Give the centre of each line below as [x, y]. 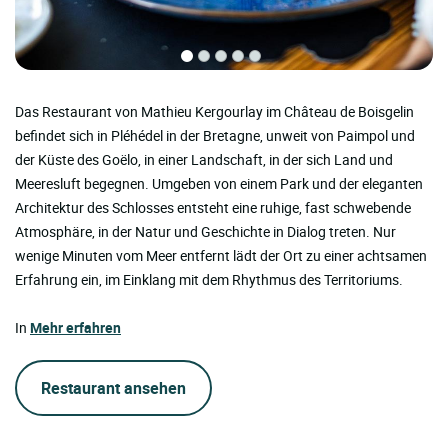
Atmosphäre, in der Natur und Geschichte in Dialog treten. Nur [205, 232]
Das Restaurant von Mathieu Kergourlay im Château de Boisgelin [214, 112]
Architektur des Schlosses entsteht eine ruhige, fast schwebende [213, 208]
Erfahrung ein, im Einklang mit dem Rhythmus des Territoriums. [209, 280]
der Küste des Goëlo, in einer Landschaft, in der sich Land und [204, 160]
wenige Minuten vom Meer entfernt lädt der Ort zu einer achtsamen [221, 256]
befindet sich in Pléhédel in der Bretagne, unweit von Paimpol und [215, 136]
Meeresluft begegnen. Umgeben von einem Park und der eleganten [219, 184]
